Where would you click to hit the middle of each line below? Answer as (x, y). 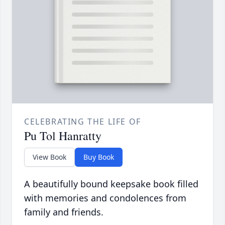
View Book (49, 157)
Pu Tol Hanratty (63, 136)
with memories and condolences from (105, 198)
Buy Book (99, 157)
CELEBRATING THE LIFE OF (83, 122)
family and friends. (64, 212)
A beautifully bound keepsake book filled (111, 184)
